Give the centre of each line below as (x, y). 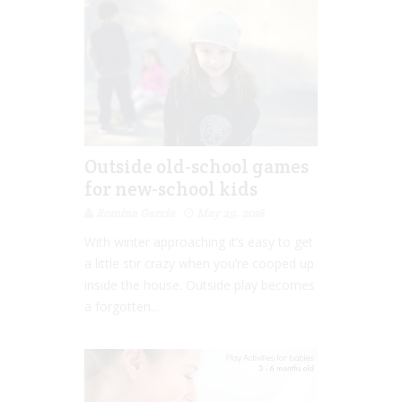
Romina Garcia (135, 213)
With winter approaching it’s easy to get (199, 241)
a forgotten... (122, 306)
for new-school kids (171, 188)
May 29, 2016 (230, 213)
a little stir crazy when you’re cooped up (199, 263)
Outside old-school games (197, 166)
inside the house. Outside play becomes (200, 284)
